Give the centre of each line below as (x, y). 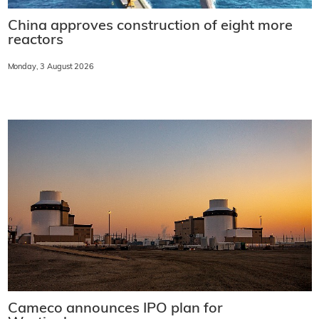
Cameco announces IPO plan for (115, 309)
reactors (35, 41)
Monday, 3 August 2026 (51, 68)
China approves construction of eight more (150, 27)
